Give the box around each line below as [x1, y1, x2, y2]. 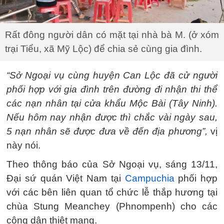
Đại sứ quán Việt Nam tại [6, 172, 125, 183]
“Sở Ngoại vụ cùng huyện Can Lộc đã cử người [6, 69, 217, 80]
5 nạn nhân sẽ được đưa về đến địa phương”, [6, 125, 207, 136]
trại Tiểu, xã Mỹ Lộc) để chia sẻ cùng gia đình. [5, 43, 202, 54]
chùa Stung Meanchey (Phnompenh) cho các [6, 200, 217, 211]
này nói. [6, 139, 40, 150]
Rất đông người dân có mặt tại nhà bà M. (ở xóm [5, 29, 219, 40]
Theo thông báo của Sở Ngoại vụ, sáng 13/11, [6, 158, 217, 169]
